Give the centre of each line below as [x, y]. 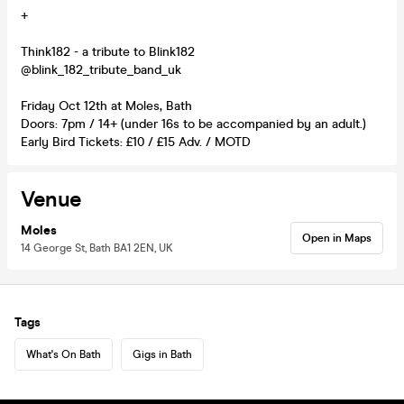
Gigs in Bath [162, 354]
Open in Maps [337, 238]
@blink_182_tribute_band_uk [101, 69]
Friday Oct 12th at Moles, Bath [106, 106]
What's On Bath [64, 354]
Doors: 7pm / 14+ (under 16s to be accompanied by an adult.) [193, 124]
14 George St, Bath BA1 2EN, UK [97, 248]
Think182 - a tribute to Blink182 [108, 51]
